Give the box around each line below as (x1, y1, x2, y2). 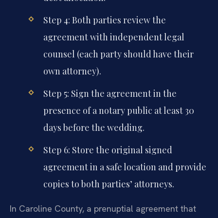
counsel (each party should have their (43, 48, 194, 60)
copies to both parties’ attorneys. (43, 178, 174, 190)
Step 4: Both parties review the (43, 14, 166, 26)
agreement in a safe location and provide (43, 161, 206, 173)
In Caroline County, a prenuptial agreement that (10, 202, 196, 214)
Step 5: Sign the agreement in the (43, 87, 177, 99)
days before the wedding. (43, 121, 145, 133)
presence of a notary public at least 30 (43, 104, 194, 116)
